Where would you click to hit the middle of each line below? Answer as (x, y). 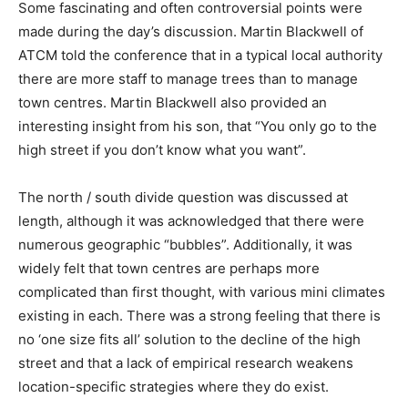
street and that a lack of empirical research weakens (186, 363)
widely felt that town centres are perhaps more (169, 269)
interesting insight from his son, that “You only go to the (198, 127)
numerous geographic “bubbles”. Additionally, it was (185, 245)
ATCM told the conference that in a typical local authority (200, 56)
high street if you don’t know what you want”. (162, 150)
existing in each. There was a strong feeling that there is (199, 316)
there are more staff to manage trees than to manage (188, 79)
